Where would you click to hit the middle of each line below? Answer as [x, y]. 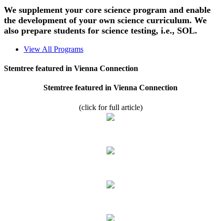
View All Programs [54, 49]
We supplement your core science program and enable [107, 10]
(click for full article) [110, 107]
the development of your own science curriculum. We [105, 20]
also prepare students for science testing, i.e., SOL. [101, 30]
